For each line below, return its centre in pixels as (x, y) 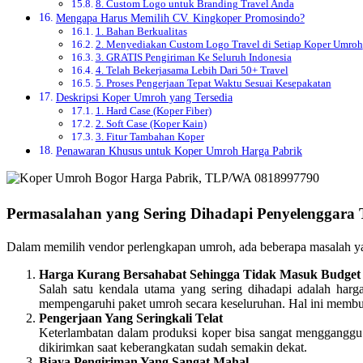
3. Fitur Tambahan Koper (149, 137)
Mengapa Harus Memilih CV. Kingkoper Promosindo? (180, 18)
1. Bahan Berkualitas (141, 32)
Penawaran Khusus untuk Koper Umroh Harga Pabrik (179, 151)
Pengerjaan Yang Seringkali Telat (131, 318)
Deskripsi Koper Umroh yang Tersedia (144, 98)
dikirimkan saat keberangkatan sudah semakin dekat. (173, 347)
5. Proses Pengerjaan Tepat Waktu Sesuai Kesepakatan (213, 83)
